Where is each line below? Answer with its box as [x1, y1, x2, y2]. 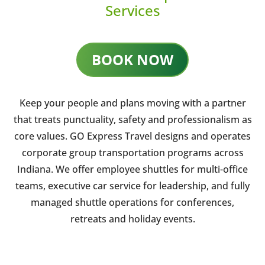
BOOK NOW [92, 49, 173, 69]
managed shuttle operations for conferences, [31, 195, 234, 209]
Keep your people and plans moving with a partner [19, 96, 246, 109]
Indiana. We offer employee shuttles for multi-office [17, 162, 248, 176]
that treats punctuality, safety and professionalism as [13, 112, 252, 126]
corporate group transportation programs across [21, 146, 244, 159]
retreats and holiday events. [70, 212, 195, 225]
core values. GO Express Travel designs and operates [14, 129, 251, 143]
